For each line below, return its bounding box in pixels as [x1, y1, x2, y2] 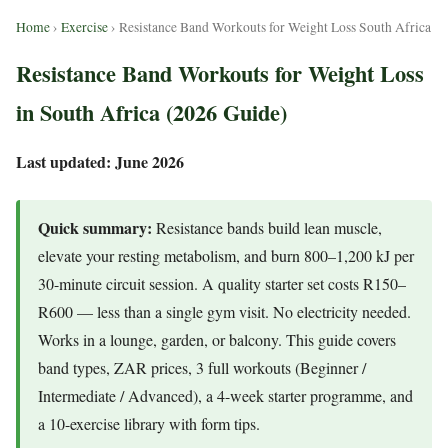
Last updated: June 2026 [16, 150, 184, 173]
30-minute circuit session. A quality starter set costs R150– [38, 273, 406, 294]
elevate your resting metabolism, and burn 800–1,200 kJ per [38, 245, 414, 266]
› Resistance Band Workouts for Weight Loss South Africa [108, 18, 431, 36]
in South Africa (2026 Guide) [16, 96, 287, 129]
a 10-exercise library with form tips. [38, 413, 260, 434]
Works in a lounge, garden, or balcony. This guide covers [38, 329, 396, 350]
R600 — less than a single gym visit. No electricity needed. [38, 301, 411, 322]
